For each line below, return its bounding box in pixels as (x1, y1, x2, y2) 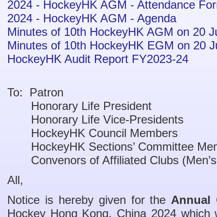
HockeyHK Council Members (7, 126, 178, 139)
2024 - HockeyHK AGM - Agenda (7, 12, 176, 25)
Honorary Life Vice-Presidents (7, 113, 184, 126)
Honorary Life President (7, 99, 152, 112)
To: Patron (7, 86, 63, 99)
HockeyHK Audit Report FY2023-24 (7, 52, 188, 65)
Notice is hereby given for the (7, 193, 171, 206)
